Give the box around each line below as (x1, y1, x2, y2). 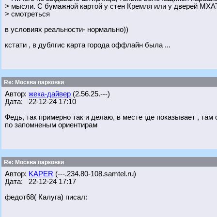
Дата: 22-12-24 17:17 (5, 178, 76, 186)
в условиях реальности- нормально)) (5, 26, 128, 33)
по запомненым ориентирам (5, 121, 97, 129)
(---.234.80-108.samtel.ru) (53, 170, 136, 178)
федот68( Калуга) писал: (5, 193, 87, 201)
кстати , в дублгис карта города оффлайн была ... (5, 41, 170, 49)
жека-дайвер (29, 90, 71, 98)
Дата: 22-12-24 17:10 (5, 98, 76, 106)
